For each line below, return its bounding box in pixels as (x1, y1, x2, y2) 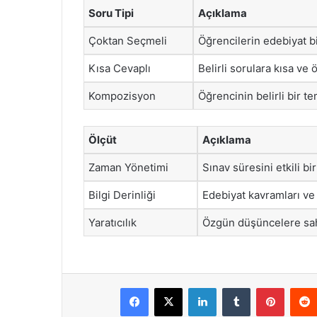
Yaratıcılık (88, 215, 137, 229)
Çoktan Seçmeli (88, 34, 167, 47)
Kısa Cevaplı (88, 62, 151, 75)
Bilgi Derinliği (88, 188, 156, 202)
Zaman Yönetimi (88, 160, 168, 174)
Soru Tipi (88, 6, 134, 20)
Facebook (148, 282, 191, 293)
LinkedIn (216, 282, 253, 293)
